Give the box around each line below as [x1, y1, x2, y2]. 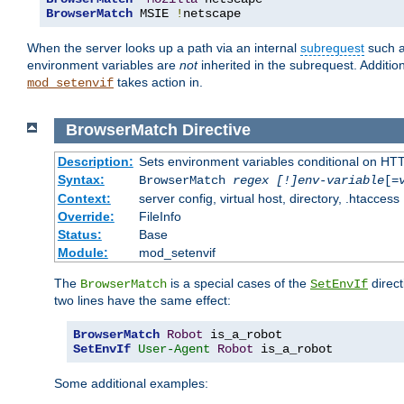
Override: [57, 208, 115, 224]
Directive [181, 121, 251, 140]
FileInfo [138, 208, 181, 224]
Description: [57, 153, 133, 169]
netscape [183, 6, 241, 22]
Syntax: [57, 171, 105, 187]
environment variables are [27, 58, 179, 73]
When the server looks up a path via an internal [27, 41, 300, 56]
